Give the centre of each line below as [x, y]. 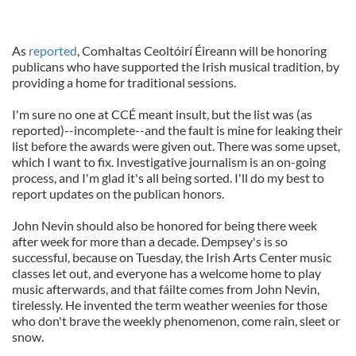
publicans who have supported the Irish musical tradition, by [176, 66]
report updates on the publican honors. [118, 193]
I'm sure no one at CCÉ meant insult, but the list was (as [162, 114]
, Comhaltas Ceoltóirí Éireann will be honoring [202, 50]
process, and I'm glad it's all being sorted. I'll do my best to [168, 178]
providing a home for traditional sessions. [124, 82]
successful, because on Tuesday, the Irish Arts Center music [172, 257]
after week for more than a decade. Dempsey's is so [150, 241]
